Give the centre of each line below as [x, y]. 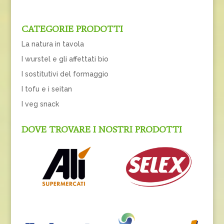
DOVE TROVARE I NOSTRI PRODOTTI [101, 129]
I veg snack [40, 104]
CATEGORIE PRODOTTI [72, 29]
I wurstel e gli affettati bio [65, 59]
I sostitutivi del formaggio [65, 74]
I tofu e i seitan [46, 89]
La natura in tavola [52, 44]
